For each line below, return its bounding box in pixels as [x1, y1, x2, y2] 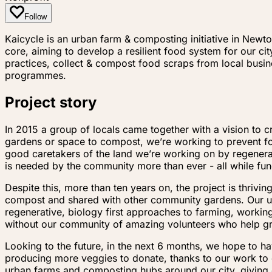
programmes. [5, 69, 66, 82]
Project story [5, 93, 97, 112]
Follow [24, 12, 47, 22]
